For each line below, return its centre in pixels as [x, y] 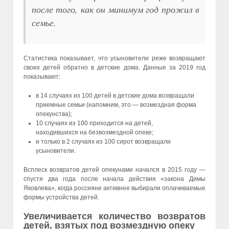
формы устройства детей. [61, 198]
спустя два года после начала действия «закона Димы [114, 179]
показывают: [42, 76]
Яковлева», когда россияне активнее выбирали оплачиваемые [114, 188]
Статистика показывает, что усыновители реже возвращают [114, 58]
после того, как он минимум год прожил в [116, 9]
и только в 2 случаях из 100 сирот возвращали [103, 142]
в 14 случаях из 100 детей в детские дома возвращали [115, 96]
